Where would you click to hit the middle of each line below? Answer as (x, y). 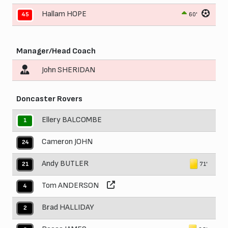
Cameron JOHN (67, 142)
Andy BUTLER (65, 164)
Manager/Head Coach (56, 51)
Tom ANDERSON (70, 186)
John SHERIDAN (68, 70)
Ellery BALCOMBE (72, 120)
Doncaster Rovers (49, 99)
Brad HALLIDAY (68, 208)
